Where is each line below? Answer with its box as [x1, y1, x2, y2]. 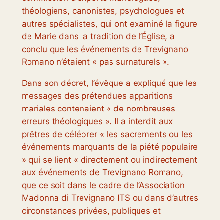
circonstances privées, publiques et [21, 206, 161, 216]
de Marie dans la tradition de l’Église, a [21, 31, 175, 42]
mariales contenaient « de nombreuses [21, 104, 175, 114]
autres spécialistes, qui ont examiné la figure [21, 19, 197, 29]
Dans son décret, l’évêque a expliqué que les [21, 78, 197, 88]
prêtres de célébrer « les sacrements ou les [21, 129, 192, 139]
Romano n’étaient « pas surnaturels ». [21, 57, 169, 67]
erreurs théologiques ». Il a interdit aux [21, 116, 173, 127]
